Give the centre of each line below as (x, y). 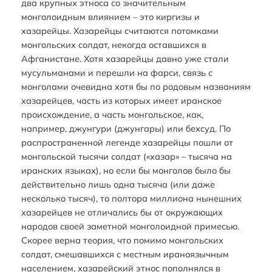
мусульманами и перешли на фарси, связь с (117, 72)
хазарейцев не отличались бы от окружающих (122, 212)
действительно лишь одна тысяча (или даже (118, 184)
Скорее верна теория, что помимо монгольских (122, 240)
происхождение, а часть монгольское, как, (112, 114)
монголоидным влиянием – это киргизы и (110, 16)
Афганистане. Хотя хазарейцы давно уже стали (125, 58)
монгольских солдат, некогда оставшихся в (114, 44)
